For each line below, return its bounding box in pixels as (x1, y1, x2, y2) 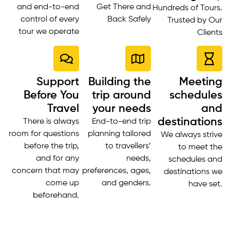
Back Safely (107, 15, 151, 24)
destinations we (163, 168, 222, 177)
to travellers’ (105, 142, 151, 151)
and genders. (101, 179, 151, 188)
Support (36, 76, 80, 88)
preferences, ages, (82, 167, 151, 176)
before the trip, (24, 142, 80, 151)
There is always (23, 118, 80, 126)
